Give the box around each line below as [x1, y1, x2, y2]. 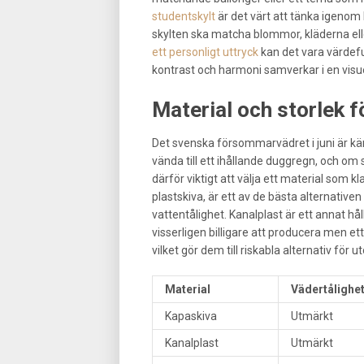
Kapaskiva [165, 309, 217, 323]
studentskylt [152, 9, 215, 23]
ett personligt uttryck [152, 45, 258, 58]
